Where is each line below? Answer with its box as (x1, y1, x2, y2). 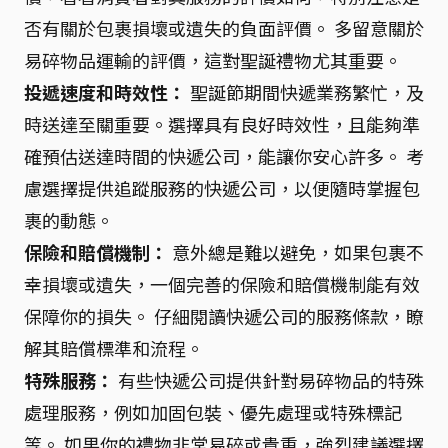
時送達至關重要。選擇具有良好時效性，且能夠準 (24, 111, 420, 137)
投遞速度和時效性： (24, 79, 186, 105)
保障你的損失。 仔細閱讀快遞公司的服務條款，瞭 (24, 303, 424, 329)
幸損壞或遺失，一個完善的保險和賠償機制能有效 (24, 271, 420, 297)
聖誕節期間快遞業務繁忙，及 (186, 79, 424, 105)
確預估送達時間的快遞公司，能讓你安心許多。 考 (24, 143, 424, 169)
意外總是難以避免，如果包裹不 (168, 239, 424, 265)
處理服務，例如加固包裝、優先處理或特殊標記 (24, 399, 402, 425)
